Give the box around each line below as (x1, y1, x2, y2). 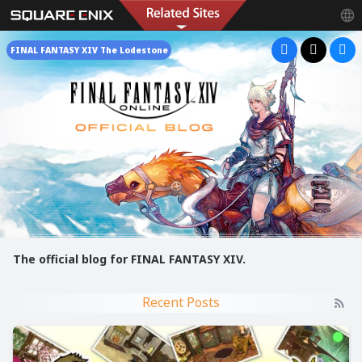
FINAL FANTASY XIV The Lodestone (10, 44, 168, 56)
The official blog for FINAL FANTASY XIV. (13, 251, 246, 267)
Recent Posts (142, 293, 220, 311)
